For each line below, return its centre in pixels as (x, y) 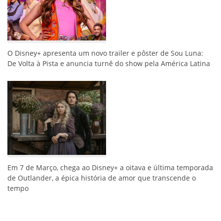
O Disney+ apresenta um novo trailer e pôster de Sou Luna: (105, 53)
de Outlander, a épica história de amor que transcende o (102, 178)
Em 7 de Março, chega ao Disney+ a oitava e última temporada (110, 167)
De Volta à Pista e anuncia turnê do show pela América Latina (109, 63)
